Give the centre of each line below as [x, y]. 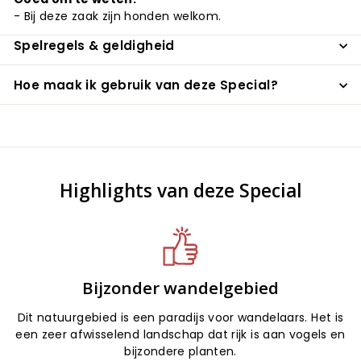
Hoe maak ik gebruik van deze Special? [146, 85]
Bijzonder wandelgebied [180, 288]
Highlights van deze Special [180, 191]
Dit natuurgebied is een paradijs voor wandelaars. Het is [180, 317]
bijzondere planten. [180, 351]
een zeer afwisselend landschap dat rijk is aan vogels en [180, 334]
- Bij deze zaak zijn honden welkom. [118, 16]
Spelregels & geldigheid [94, 46]
